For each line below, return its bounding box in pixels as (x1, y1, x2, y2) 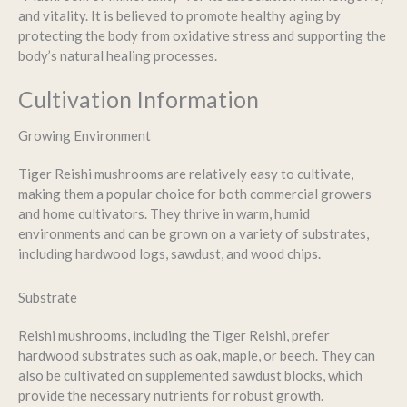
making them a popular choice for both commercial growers (18, 184, 372, 202)
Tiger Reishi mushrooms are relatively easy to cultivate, (18, 164, 353, 182)
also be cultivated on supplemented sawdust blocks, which (18, 367, 362, 384)
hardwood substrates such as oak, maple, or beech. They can (18, 347, 375, 364)
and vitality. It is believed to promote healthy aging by (18, 7, 341, 25)
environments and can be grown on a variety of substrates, (18, 224, 369, 242)
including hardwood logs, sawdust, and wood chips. (18, 244, 321, 262)
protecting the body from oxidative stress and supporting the (18, 27, 386, 45)
